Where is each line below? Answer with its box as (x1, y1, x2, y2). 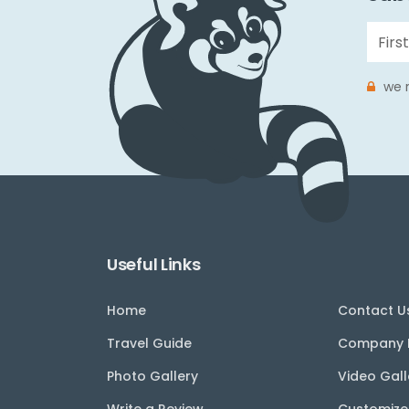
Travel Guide (107, 334, 192, 353)
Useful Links (107, 253, 201, 277)
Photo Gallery (107, 367, 198, 386)
